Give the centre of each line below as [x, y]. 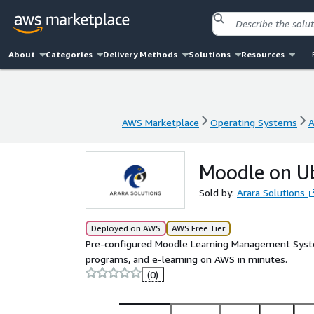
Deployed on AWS [126, 228]
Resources [262, 54]
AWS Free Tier [198, 228]
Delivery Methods [141, 54]
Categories [69, 54]
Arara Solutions [271, 192]
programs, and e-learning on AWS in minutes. [186, 259]
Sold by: [218, 192]
